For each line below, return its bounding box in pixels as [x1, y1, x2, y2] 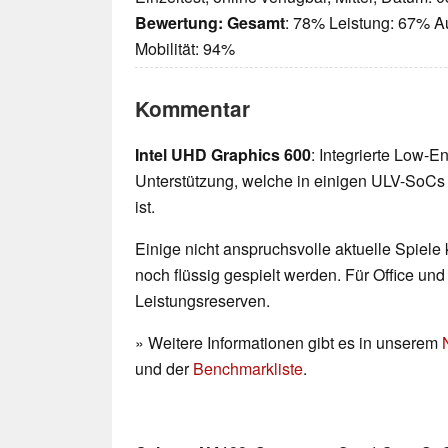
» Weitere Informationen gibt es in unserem [135, 331, 442, 355]
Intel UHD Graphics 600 [135, 143, 311, 167]
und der [135, 357, 193, 381]
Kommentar [135, 94, 250, 124]
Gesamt [227, 11, 285, 35]
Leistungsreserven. [135, 289, 270, 313]
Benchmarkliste [193, 357, 303, 381]
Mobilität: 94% [135, 37, 235, 61]
